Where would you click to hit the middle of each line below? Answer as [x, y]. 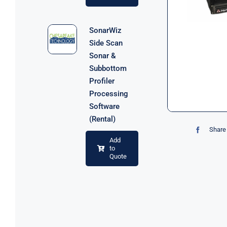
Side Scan [106, 43]
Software [104, 106]
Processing [108, 94]
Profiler [102, 81]
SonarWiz [105, 30]
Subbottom [108, 68]
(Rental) [102, 119]
